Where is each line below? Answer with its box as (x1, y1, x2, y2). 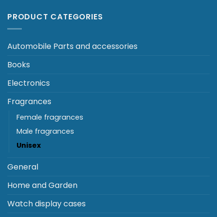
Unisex (16, 140, 41, 150)
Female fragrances (16, 112, 83, 122)
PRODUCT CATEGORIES (7, 11, 103, 23)
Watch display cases (7, 198, 86, 209)
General (7, 161, 38, 172)
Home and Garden (7, 179, 77, 191)
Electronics (7, 77, 50, 89)
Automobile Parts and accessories (7, 40, 138, 52)
